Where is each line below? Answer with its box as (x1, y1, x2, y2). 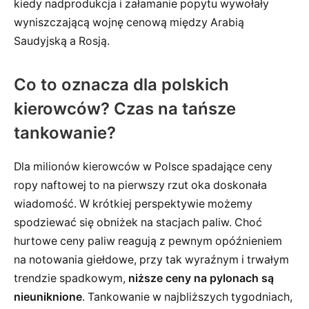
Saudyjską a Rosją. (14, 34, 110, 48)
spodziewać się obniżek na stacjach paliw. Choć (14, 216, 262, 230)
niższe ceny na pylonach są (128, 272, 274, 286)
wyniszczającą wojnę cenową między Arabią (14, 16, 244, 29)
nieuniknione (14, 290, 82, 304)
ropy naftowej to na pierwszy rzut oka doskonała (14, 179, 267, 192)
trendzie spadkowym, (14, 272, 128, 286)
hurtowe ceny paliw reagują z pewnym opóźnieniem (14, 235, 282, 248)
